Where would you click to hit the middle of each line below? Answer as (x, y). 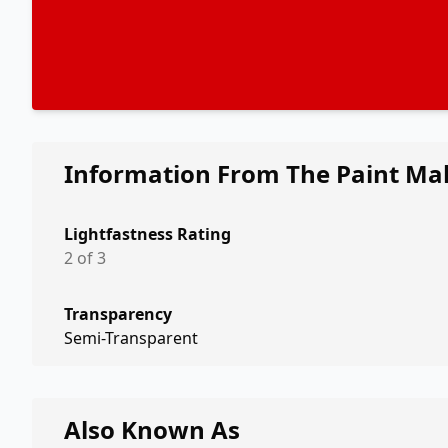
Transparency (118, 314)
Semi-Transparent (131, 338)
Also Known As (152, 429)
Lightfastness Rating (147, 234)
